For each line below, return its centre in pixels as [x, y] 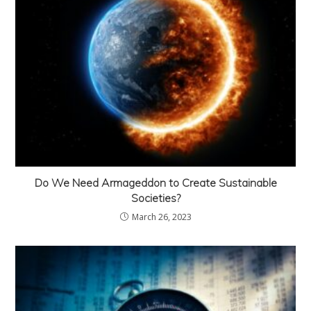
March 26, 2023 [161, 217]
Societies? [155, 197]
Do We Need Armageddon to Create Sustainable [155, 182]
